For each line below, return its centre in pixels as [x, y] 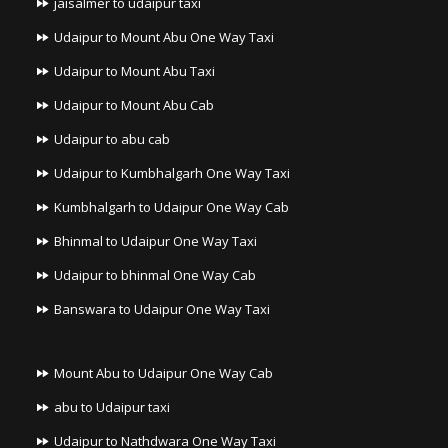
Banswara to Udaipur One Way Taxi [162, 309]
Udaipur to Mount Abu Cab [134, 105]
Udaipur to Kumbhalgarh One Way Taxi [172, 173]
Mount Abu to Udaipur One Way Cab [164, 373]
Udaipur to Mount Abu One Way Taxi [164, 37]
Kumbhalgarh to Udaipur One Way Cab [172, 207]
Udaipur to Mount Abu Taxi [135, 71]
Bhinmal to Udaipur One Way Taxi [156, 241]
